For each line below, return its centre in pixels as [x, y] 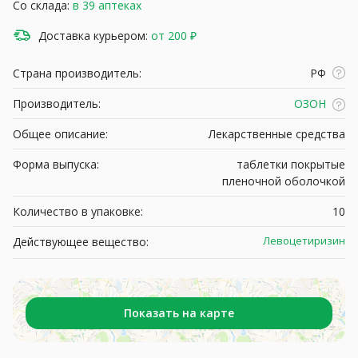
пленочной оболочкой [284, 181]
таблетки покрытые [291, 164]
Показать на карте [179, 312]
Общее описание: [60, 133]
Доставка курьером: [93, 36]
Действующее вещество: [81, 241]
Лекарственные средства [277, 133]
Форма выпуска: [56, 164]
